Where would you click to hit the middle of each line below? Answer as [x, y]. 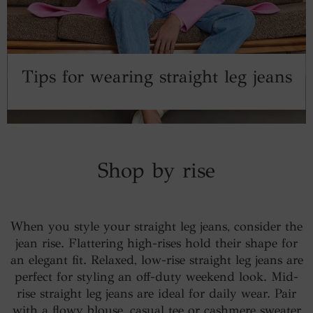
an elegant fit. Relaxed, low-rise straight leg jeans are [156, 260]
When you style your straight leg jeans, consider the [156, 226]
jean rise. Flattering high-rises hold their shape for [156, 243]
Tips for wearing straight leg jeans [156, 76]
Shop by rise [156, 170]
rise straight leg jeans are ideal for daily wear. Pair [156, 293]
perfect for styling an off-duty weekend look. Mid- [156, 276]
